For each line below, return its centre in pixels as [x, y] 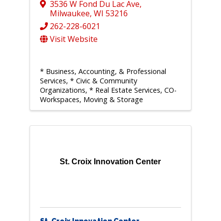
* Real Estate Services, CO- [133, 90]
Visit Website [74, 39]
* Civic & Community [103, 81]
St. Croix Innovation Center [110, 162]
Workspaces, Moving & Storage [91, 100]
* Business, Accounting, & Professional [103, 72]
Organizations [62, 90]
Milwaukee [70, 14]
